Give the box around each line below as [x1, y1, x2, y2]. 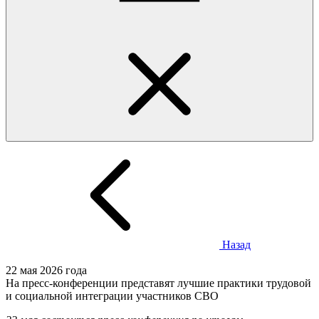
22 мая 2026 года [6, 264, 87, 276]
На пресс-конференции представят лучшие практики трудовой [6, 277, 311, 289]
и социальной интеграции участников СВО [6, 290, 219, 302]
